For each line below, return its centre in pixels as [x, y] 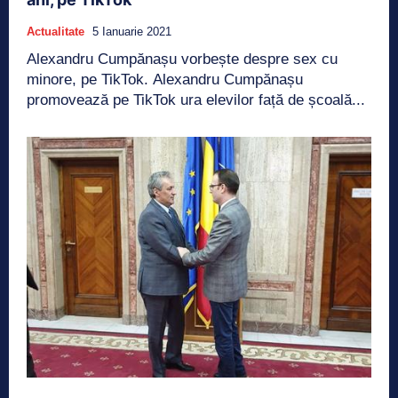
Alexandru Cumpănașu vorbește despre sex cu [182, 59]
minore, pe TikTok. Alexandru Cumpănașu [165, 79]
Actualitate [56, 31]
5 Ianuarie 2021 [132, 31]
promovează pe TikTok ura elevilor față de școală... [196, 99]
